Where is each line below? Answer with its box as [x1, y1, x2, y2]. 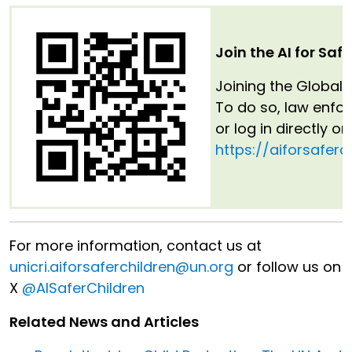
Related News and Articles [9, 312, 202, 332]
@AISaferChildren [22, 278, 145, 299]
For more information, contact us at [9, 236, 262, 256]
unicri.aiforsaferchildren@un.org [9, 257, 233, 277]
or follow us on [233, 257, 341, 277]
